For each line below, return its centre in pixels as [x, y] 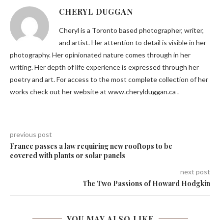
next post [195, 172]
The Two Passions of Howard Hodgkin [146, 183]
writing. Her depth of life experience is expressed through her [104, 67]
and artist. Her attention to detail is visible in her [133, 42]
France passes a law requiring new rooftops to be [91, 146]
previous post [31, 134]
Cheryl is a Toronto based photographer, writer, [131, 30]
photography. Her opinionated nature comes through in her [100, 55]
